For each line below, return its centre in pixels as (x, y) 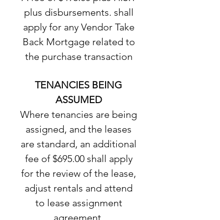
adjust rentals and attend (79, 188)
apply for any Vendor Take (79, 27)
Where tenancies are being (79, 114)
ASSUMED (79, 100)
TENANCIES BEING (79, 85)
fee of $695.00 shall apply (79, 159)
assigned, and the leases (79, 129)
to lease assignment (79, 203)
